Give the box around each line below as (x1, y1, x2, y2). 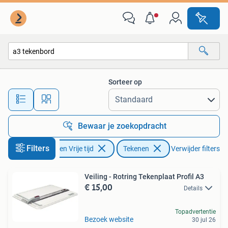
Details (184, 185, 203, 192)
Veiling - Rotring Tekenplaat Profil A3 (84, 173, 204, 181)
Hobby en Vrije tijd (37, 145, 94, 153)
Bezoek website (84, 215, 133, 223)
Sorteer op (108, 78, 142, 86)
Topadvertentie (175, 208, 216, 215)
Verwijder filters (171, 145, 220, 153)
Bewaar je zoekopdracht (78, 121, 166, 131)
